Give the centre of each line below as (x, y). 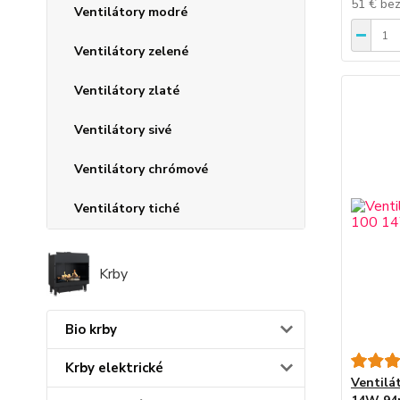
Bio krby (91, 330)
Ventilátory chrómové (141, 170)
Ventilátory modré (131, 12)
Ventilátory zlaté (127, 91)
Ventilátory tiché (127, 209)
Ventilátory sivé (123, 130)
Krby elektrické (114, 368)
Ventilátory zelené (131, 52)
